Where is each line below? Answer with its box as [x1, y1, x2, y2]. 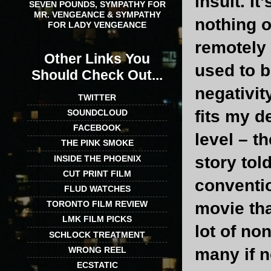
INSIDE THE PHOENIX [53, 153, 141, 163]
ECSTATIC [76, 260, 118, 270]
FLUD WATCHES [64, 183, 131, 194]
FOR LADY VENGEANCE [48, 20, 146, 30]
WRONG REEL [68, 244, 126, 255]
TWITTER [78, 92, 116, 102]
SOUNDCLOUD [67, 108, 128, 118]
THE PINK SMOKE [60, 138, 134, 148]
